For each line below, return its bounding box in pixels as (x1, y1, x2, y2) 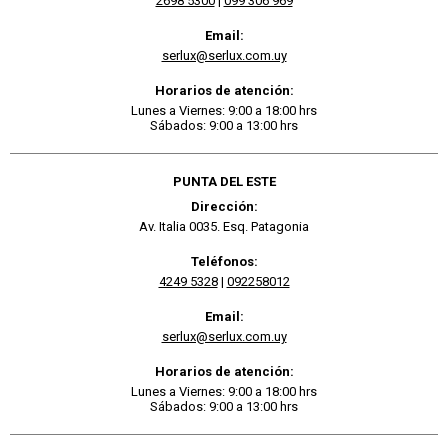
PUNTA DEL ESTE (172, 173, 276, 189)
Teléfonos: (190, 253, 258, 269)
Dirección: (190, 198, 258, 214)
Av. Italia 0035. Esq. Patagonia (139, 218, 309, 234)
